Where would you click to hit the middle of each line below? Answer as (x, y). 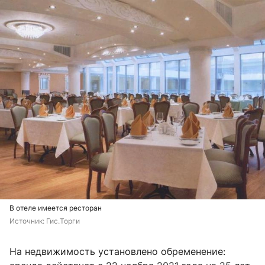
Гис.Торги (63, 221)
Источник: (28, 221)
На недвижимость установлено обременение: (117, 251)
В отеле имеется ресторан (56, 208)
